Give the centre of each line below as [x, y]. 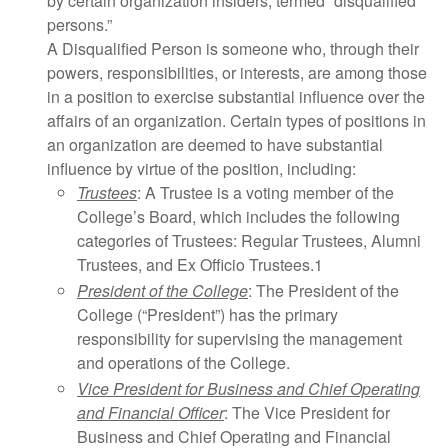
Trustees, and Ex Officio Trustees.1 [200, 264]
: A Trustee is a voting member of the [265, 192]
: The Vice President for [307, 412]
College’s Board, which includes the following [238, 216]
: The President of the [323, 290]
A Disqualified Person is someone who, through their [233, 48]
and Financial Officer [150, 412]
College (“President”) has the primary [207, 314]
